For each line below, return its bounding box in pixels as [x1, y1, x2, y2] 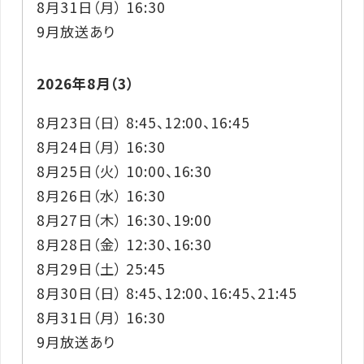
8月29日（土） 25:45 [37, 258, 166, 279]
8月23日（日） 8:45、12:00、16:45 [37, 111, 251, 132]
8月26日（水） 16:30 [37, 184, 166, 206]
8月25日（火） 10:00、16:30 [37, 160, 213, 181]
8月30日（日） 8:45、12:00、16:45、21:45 [37, 282, 297, 303]
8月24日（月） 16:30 [37, 136, 166, 157]
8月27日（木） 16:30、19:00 [37, 209, 213, 230]
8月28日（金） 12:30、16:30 [37, 233, 213, 254]
